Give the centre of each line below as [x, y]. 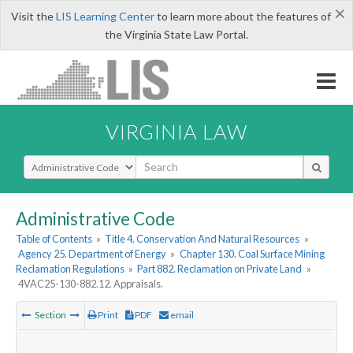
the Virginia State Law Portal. [176, 34]
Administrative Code [95, 218]
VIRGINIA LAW [176, 131]
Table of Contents [54, 239]
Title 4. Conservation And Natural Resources [203, 239]
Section [50, 315]
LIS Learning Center [105, 16]
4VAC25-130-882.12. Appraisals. [91, 284]
